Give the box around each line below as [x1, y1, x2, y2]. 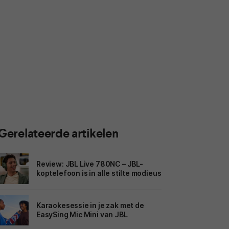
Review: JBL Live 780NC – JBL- [36, 159, 143, 168]
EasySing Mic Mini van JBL [36, 210, 128, 219]
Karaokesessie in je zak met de [36, 200, 144, 210]
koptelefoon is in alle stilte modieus [36, 168, 162, 177]
